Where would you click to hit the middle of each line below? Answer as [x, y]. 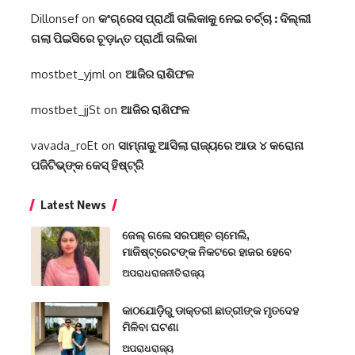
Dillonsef [55, 19]
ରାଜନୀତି [166, 273]
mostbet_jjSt [66, 110]
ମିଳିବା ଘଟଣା [150, 327]
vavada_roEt [65, 146]
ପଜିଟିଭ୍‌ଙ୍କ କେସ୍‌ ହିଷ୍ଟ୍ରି [87, 165]
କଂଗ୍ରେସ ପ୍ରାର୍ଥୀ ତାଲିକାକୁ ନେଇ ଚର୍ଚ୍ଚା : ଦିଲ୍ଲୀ [204, 19]
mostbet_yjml [68, 74]
